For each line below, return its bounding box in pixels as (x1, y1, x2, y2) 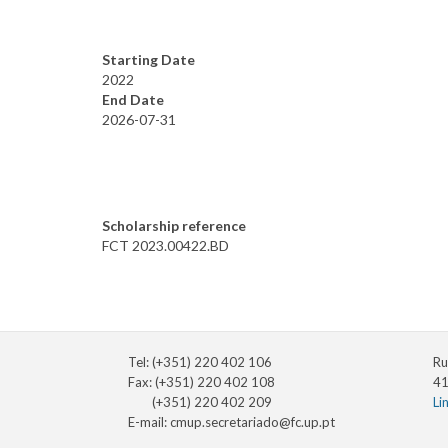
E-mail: (128, 414, 170, 431)
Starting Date (102, 51, 195, 69)
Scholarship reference (102, 217, 246, 235)
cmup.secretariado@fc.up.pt (170, 414, 335, 431)
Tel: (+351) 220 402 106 (128, 354, 272, 371)
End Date (102, 91, 164, 109)
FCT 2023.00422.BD (102, 237, 229, 255)
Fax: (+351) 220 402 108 (128, 374, 275, 391)
